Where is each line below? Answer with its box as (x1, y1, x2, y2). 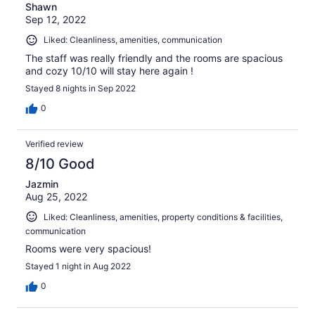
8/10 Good (25, 155, 95, 172)
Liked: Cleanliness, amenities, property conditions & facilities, (44, 211, 283, 222)
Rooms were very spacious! (25, 243, 151, 255)
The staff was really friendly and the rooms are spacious (25, 51, 283, 64)
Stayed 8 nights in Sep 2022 (25, 82, 136, 94)
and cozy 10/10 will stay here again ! (25, 64, 193, 77)
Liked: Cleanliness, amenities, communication (44, 34, 222, 46)
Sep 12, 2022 (25, 13, 86, 26)
